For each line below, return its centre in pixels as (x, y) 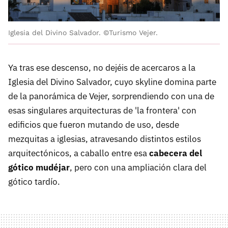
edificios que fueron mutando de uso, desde (94, 125)
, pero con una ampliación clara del (138, 168)
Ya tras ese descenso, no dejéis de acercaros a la (102, 68)
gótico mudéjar (39, 168)
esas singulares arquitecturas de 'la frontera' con (102, 111)
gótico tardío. (35, 182)
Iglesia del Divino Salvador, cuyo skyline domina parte (112, 82)
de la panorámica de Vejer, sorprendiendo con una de (111, 96)
